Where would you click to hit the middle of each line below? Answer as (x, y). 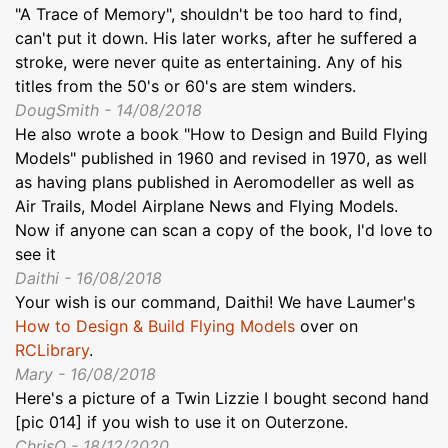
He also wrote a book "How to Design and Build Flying (221, 133)
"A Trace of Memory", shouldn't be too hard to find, (208, 13)
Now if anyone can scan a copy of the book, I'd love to (224, 229)
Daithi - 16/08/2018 (88, 277)
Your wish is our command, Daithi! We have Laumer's (215, 301)
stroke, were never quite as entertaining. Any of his (208, 61)
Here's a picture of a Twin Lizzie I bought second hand (222, 397)
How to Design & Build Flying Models (155, 325)
